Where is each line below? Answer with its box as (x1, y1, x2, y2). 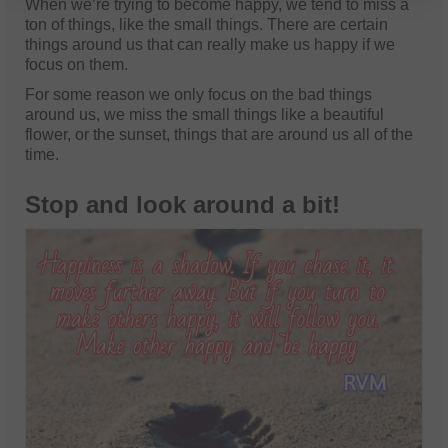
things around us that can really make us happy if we (25, 35, 395, 53)
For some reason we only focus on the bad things (25, 85, 372, 103)
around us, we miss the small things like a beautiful (25, 105, 384, 123)
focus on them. (25, 55, 128, 73)
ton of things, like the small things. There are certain (25, 15, 388, 33)
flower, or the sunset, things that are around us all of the (25, 125, 413, 143)
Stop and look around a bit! (25, 190, 340, 218)
